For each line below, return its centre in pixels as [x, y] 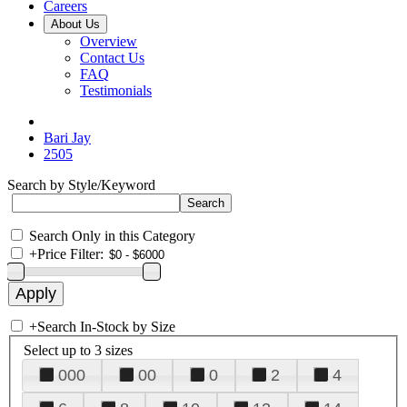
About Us [75, 24]
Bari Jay [67, 138]
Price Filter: [70, 254]
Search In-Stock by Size [106, 327]
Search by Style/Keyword [81, 185]
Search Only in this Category [112, 236]
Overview [109, 41]
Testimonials [116, 90]
